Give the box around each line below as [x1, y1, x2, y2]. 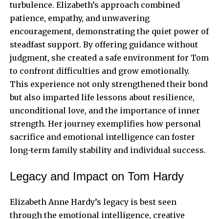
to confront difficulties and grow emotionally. [10, 66, 190, 76]
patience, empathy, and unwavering [10, 13, 150, 23]
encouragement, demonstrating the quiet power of [10, 26, 209, 37]
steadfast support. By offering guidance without [10, 40, 198, 50]
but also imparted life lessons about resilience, [10, 92, 195, 103]
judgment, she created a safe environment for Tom [10, 53, 209, 63]
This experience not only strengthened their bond [10, 79, 208, 89]
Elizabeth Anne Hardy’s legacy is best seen [10, 197, 176, 207]
